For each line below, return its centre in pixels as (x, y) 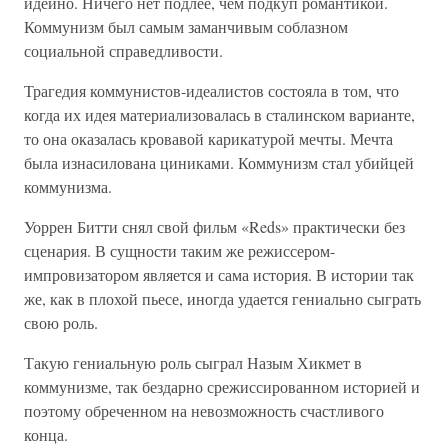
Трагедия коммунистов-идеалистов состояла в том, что (211, 90)
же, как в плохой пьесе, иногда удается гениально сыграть (222, 298)
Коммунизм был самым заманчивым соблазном (186, 26)
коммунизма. (68, 186)
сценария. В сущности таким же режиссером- (179, 250)
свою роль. (61, 322)
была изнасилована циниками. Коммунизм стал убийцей (219, 162)
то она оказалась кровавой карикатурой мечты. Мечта (208, 138)
